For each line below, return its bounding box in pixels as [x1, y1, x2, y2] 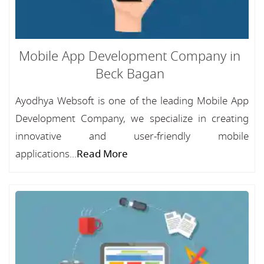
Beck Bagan [95, 65, 164, 84]
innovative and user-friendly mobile [15, 129, 249, 144]
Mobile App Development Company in [19, 47, 240, 66]
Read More [77, 147, 128, 161]
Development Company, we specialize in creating [15, 111, 249, 126]
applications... [15, 147, 77, 161]
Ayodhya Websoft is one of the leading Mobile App [15, 94, 249, 108]
